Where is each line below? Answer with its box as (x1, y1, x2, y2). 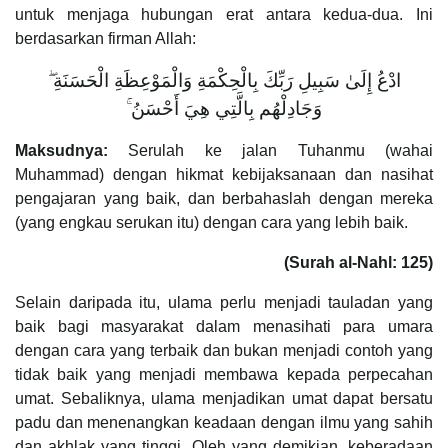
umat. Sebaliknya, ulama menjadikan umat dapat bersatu (15, 389, 433, 407)
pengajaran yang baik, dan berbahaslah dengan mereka (15, 189, 433, 207)
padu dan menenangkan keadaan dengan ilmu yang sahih (15, 413, 433, 431)
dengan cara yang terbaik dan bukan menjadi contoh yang (15, 341, 433, 359)
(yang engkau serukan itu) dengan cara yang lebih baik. (15, 213, 408, 231)
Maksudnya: (15, 141, 108, 159)
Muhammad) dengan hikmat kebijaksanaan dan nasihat (15, 165, 433, 183)
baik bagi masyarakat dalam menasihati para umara (15, 317, 433, 335)
